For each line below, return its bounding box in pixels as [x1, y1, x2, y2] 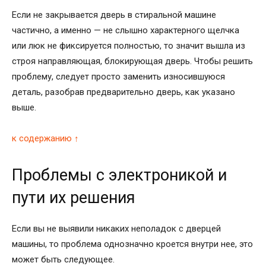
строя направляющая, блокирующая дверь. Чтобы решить [12, 55, 253, 66]
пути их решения [12, 188, 135, 207]
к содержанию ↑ [12, 132, 79, 144]
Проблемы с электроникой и [12, 165, 227, 185]
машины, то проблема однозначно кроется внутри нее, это [12, 238, 253, 249]
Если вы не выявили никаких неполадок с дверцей [12, 223, 221, 234]
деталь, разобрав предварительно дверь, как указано [12, 86, 235, 97]
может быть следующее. [12, 254, 115, 265]
